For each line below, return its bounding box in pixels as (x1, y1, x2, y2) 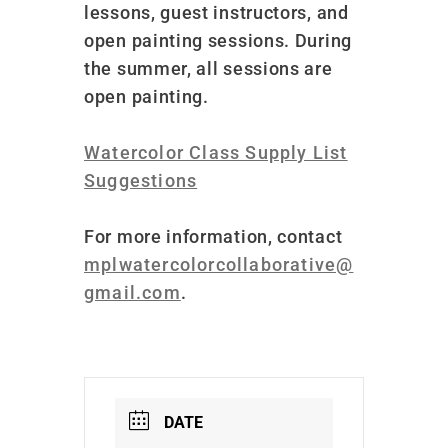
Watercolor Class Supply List (84, 141, 348, 163)
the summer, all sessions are (84, 57, 333, 79)
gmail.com (84, 281, 181, 303)
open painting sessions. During (84, 29, 352, 51)
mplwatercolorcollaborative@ (84, 253, 354, 275)
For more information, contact (84, 225, 343, 247)
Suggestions (84, 169, 198, 191)
